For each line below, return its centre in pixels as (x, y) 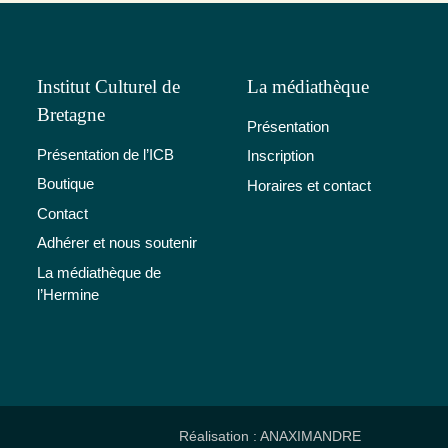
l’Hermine (68, 294)
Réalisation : (219, 435)
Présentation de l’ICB (105, 154)
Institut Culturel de (108, 86)
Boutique (65, 183)
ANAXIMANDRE (310, 435)
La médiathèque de (99, 272)
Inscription (280, 155)
